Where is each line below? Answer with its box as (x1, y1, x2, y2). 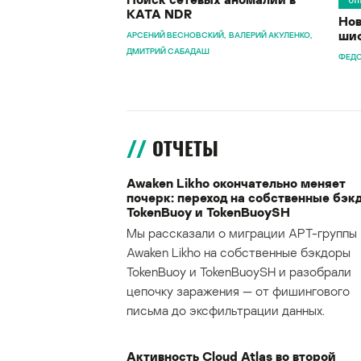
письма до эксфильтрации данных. (127, 302, 325, 319)
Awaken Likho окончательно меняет (127, 175, 346, 192)
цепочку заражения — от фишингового (127, 283, 350, 300)
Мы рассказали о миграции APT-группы (127, 225, 357, 242)
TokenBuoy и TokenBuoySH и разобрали (127, 263, 351, 280)
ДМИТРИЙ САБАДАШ (127, 46, 210, 56)
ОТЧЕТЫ (152, 135, 218, 162)
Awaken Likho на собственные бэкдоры (127, 244, 351, 261)
